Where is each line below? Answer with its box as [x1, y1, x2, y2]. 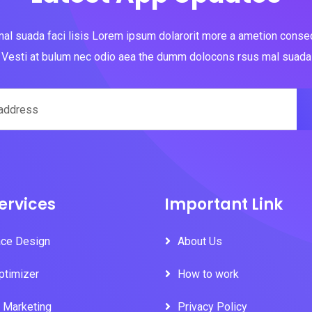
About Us [178, 235, 222, 248]
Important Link [164, 194, 283, 215]
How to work [178, 267, 239, 281]
